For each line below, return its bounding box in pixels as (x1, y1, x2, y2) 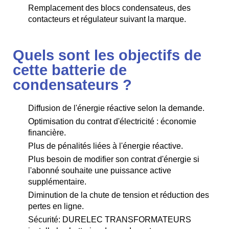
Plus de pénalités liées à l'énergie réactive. (28, 141, 183, 150)
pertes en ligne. (28, 201, 84, 211)
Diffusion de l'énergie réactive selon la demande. (28, 103, 204, 112)
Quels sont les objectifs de (13, 47, 201, 63)
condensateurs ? (13, 76, 132, 93)
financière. (28, 128, 66, 137)
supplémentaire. (28, 177, 86, 186)
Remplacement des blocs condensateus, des (28, 3, 191, 12)
